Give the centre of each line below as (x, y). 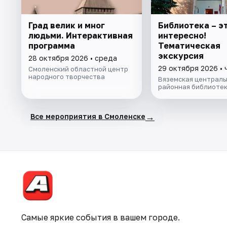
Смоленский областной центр (78, 69)
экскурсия (181, 55)
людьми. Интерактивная (81, 35)
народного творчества (67, 76)
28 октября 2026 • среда (73, 58)
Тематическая (189, 45)
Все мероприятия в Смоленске (88, 117)
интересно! (182, 35)
